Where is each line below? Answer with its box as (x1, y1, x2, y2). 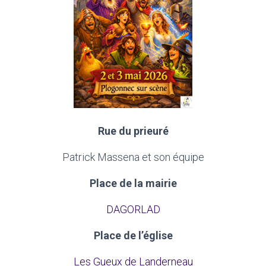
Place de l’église (93, 229, 173, 242)
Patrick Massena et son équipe (62, 151, 204, 163)
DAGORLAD (106, 203, 160, 216)
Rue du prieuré (97, 125, 169, 137)
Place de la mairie (89, 177, 177, 189)
